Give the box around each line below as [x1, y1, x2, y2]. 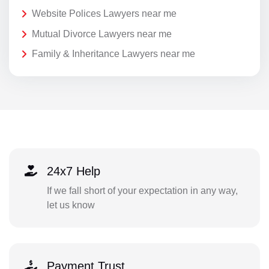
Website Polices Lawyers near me [32, 8, 177, 19]
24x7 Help [46, 164, 100, 178]
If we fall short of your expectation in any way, [46, 185, 238, 196]
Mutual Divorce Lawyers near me [32, 28, 172, 39]
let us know [46, 199, 95, 210]
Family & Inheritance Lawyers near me [32, 49, 195, 59]
